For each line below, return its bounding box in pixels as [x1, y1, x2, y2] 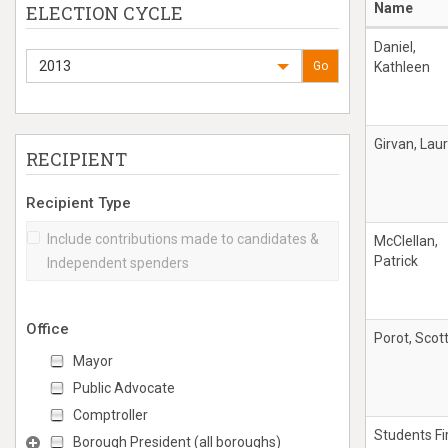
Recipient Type [26, 194, 131, 212]
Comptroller [73, 407, 148, 423]
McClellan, [374, 233, 438, 249]
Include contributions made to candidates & [47, 231, 319, 247]
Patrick [374, 253, 418, 269]
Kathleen [374, 59, 430, 75]
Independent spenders [47, 255, 189, 271]
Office [26, 320, 69, 338]
